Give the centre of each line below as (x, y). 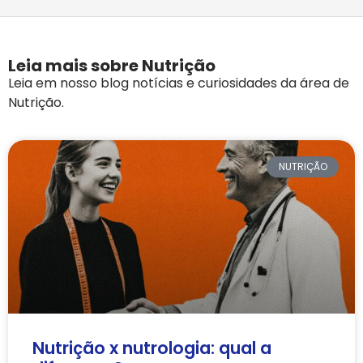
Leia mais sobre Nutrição (112, 65)
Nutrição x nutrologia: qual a (152, 348)
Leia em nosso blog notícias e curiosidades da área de (179, 83)
